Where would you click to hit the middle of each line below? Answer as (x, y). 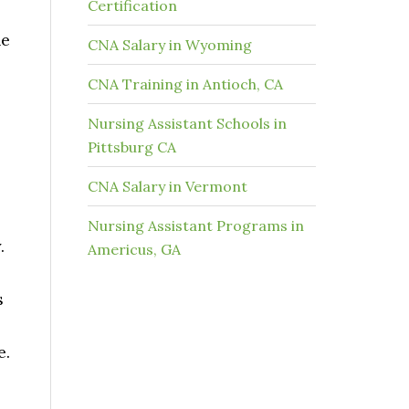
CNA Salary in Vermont (168, 186)
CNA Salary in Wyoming (170, 45)
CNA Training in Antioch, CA (185, 84)
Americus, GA (134, 249)
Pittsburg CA (132, 147)
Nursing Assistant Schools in (187, 123)
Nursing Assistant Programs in (196, 225)
